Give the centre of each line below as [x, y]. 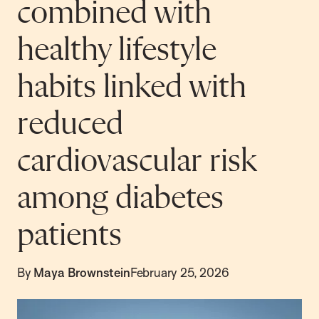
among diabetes [120, 199]
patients [69, 236]
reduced [70, 125]
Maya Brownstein [82, 272]
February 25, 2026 [179, 272]
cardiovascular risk [137, 162]
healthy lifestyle [117, 51]
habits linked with [132, 88]
